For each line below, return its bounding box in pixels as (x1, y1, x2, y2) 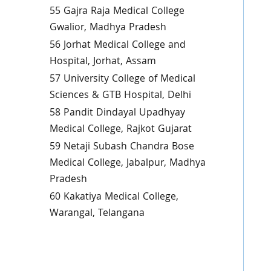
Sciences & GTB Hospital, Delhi (49, 88, 191, 104)
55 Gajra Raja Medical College (49, 4, 184, 20)
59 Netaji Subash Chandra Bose (49, 139, 194, 155)
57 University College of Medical (49, 71, 195, 88)
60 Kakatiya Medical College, (49, 189, 178, 206)
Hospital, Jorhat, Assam (49, 54, 156, 70)
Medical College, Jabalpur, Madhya (49, 155, 206, 172)
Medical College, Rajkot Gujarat (49, 122, 192, 138)
